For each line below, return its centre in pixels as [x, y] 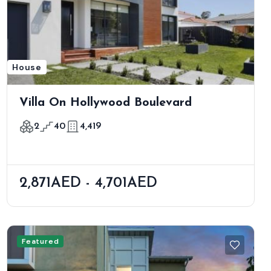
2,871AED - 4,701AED [88, 184]
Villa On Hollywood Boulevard [106, 103]
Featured [41, 242]
